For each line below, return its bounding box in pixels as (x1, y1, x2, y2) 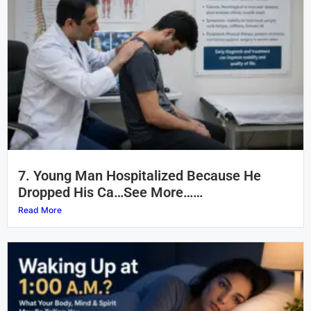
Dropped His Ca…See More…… (18, 184, 203, 201)
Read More (18, 205, 62, 216)
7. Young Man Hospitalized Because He (18, 167, 261, 185)
